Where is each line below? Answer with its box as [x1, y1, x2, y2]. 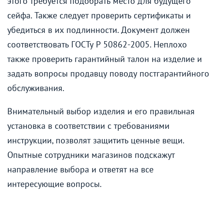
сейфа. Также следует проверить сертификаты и [7, 9, 191, 21]
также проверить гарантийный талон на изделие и [7, 53, 202, 64]
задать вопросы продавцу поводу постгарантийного [7, 67, 209, 79]
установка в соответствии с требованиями [7, 120, 170, 131]
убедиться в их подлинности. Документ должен [7, 24, 190, 35]
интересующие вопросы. [7, 178, 102, 189]
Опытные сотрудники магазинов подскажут [7, 149, 175, 160]
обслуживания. [7, 82, 64, 93]
